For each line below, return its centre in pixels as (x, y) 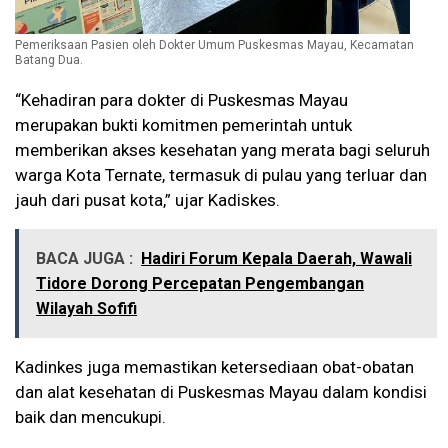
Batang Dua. (49, 59)
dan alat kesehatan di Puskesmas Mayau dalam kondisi (221, 391)
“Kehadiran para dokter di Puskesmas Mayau (181, 99)
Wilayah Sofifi (86, 308)
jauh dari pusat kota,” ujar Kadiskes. (147, 199)
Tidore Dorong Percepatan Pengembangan (200, 283)
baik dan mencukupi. (90, 416)
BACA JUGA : (84, 258)
